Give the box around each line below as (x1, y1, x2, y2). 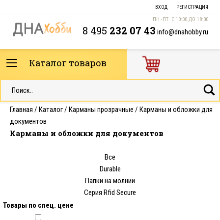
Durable (99, 165, 121, 174)
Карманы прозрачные (69, 105, 134, 114)
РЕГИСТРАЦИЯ (176, 4, 208, 10)
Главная (10, 105, 33, 114)
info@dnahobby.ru (157, 27, 208, 36)
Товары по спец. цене (2, 201, 74, 210)
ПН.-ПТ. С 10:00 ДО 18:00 (153, 16, 208, 23)
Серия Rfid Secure (84, 188, 136, 197)
